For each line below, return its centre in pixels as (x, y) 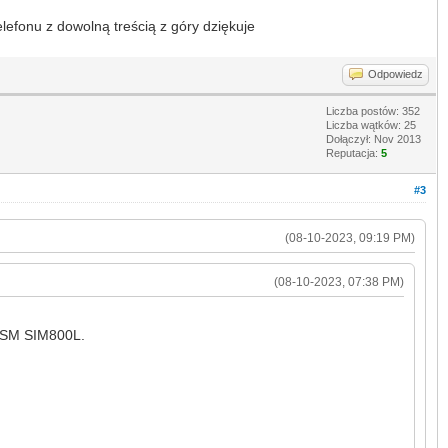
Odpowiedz (395, 73)
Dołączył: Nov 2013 (373, 138)
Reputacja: (353, 152)
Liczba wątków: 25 (371, 124)
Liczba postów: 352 (373, 110)
